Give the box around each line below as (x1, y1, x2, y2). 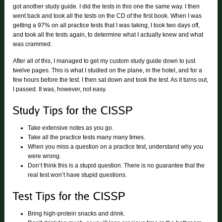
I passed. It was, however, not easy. (13, 86, 107, 93)
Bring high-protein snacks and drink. (28, 210, 125, 218)
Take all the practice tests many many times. (28, 134, 146, 141)
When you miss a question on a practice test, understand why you (28, 143, 204, 151)
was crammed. (13, 41, 53, 48)
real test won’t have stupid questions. (28, 171, 127, 179)
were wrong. (28, 153, 61, 160)
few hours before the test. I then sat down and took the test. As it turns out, (13, 76, 209, 84)
